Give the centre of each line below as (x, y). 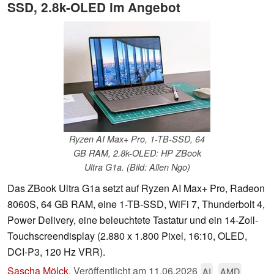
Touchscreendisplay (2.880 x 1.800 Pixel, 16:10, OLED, (127, 236)
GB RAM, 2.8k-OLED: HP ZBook (137, 153)
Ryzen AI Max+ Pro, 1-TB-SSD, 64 (137, 139)
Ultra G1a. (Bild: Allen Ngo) (137, 167)
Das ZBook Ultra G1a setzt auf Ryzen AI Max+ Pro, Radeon (136, 188)
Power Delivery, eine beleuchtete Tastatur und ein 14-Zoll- (133, 220)
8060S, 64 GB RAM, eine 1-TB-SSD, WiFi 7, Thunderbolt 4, (136, 204)
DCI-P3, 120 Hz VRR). (56, 252)
